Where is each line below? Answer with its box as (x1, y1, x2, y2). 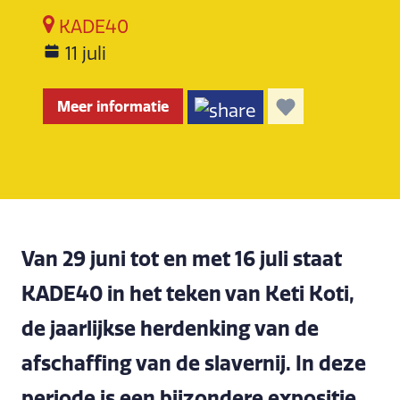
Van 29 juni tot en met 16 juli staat (21, 246, 342, 271)
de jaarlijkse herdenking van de (21, 316, 319, 341)
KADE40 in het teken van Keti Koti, (21, 281, 354, 306)
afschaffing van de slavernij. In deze (21, 351, 366, 376)
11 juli (65, 43, 106, 64)
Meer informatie (57, 97, 169, 115)
